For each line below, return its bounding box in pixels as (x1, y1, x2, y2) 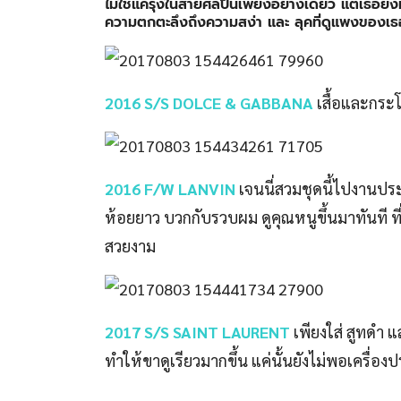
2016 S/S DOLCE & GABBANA (105, 91, 313, 113)
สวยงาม (105, 235, 156, 256)
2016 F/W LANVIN (105, 177, 235, 199)
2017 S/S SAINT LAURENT (105, 320, 290, 342)
